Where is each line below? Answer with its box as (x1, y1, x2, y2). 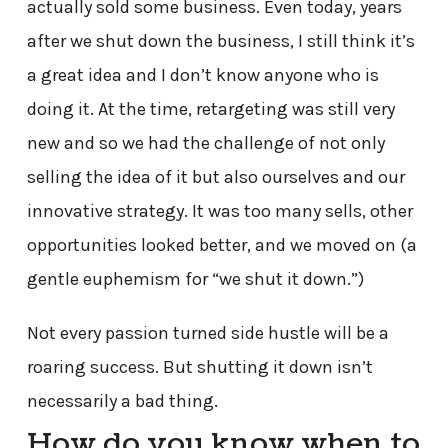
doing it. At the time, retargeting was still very (26, 98, 395, 121)
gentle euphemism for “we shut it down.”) (26, 268, 364, 291)
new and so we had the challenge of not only (26, 132, 385, 155)
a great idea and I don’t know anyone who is (26, 64, 379, 87)
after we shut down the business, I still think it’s (26, 30, 415, 53)
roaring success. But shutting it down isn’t (26, 356, 373, 379)
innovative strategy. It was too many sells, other (26, 200, 413, 223)
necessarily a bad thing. (26, 390, 218, 413)
